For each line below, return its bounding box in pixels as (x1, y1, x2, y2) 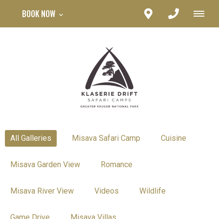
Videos (94, 186, 119, 196)
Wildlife (139, 186, 166, 196)
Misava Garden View (10, 159, 80, 169)
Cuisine (161, 133, 186, 143)
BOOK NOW (22, 8, 57, 20)
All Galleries (10, 133, 51, 143)
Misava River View (10, 186, 74, 196)
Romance (101, 159, 132, 169)
